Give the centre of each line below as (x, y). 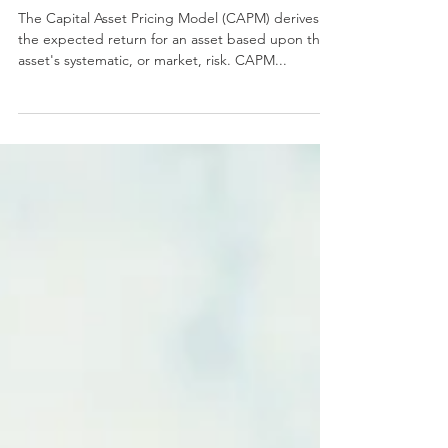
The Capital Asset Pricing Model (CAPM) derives (168, 98)
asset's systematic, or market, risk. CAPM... (152, 140)
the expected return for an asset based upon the (173, 119)
